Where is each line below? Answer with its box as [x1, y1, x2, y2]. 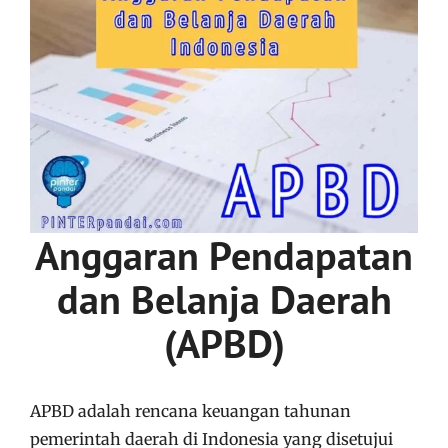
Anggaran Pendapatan [35, 228, 413, 281]
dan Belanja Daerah [56, 272, 392, 325]
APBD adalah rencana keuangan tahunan [30, 400, 351, 421]
